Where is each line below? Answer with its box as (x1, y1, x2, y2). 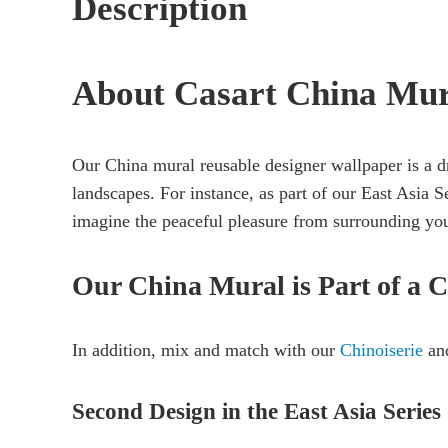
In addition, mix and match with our (72, 340, 340, 361)
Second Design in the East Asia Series (72, 399, 441, 425)
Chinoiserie (340, 340, 423, 361)
